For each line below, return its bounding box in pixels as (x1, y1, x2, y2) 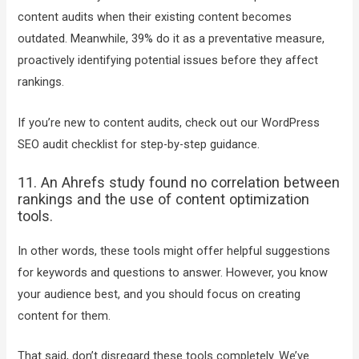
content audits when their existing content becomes (18, 10, 292, 25)
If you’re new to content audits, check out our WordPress (18, 115, 321, 130)
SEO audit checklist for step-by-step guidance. (18, 136, 260, 151)
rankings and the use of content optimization (18, 190, 310, 208)
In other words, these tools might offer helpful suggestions (18, 243, 331, 258)
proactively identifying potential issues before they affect (18, 53, 319, 68)
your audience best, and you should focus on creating (18, 286, 301, 301)
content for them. (18, 308, 115, 323)
